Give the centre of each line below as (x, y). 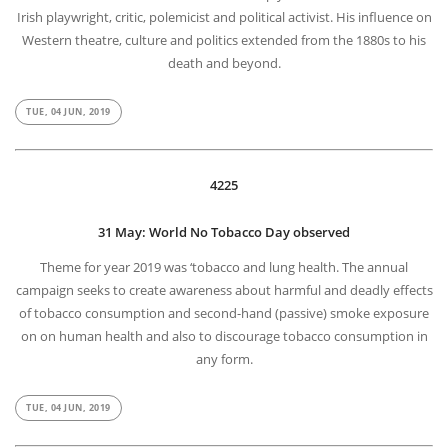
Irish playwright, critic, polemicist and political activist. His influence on (224, 18)
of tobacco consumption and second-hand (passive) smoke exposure (224, 314)
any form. (224, 360)
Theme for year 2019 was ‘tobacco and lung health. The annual (224, 268)
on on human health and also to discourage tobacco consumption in (224, 337)
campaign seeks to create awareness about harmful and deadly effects (224, 291)
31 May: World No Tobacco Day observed (224, 233)
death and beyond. (224, 64)
